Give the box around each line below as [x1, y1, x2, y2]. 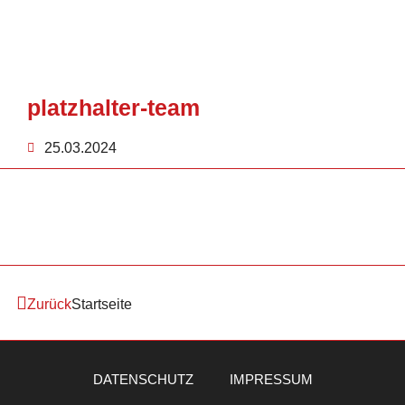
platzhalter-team [27, 94, 200, 120]
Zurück [27, 297, 71, 313]
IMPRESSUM [229, 372, 313, 388]
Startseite [71, 297, 132, 313]
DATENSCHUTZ [92, 372, 193, 388]
